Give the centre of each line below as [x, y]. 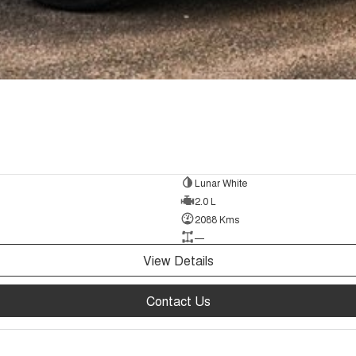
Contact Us [178, 301]
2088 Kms [217, 219]
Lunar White [221, 182]
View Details [178, 261]
